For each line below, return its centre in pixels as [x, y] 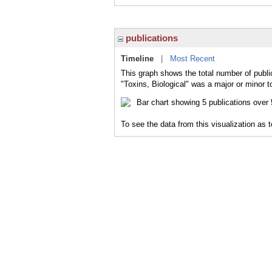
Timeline [137, 59]
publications [151, 38]
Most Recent [192, 59]
